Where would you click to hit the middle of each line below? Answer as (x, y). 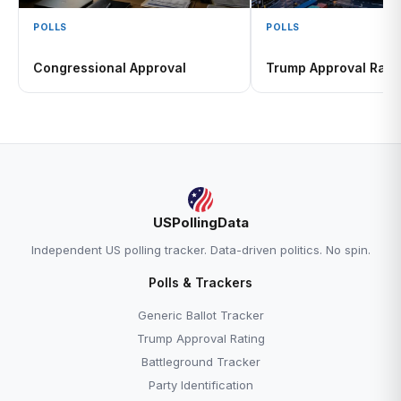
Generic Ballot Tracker (200, 315)
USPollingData (200, 222)
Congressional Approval (110, 68)
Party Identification (200, 385)
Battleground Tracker (200, 362)
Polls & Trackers (200, 282)
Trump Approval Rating (200, 338)
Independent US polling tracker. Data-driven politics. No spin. (200, 250)
